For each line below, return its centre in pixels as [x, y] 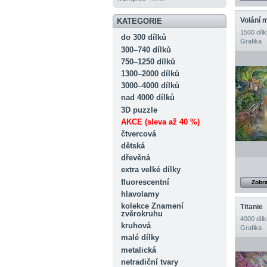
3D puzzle [139, 110]
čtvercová [138, 133]
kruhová [136, 226]
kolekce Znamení [152, 206]
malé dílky [140, 238]
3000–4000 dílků [150, 86]
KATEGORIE [139, 21]
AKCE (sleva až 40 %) [160, 122]
